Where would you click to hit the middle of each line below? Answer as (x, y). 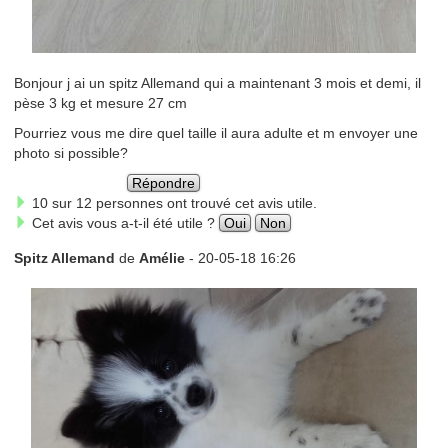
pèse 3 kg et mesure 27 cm (100, 102)
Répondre (164, 182)
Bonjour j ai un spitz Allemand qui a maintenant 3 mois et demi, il (217, 82)
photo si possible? (70, 152)
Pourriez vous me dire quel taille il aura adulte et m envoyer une (215, 132)
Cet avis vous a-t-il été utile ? (123, 222)
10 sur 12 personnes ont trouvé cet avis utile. (172, 202)
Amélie (163, 257)
